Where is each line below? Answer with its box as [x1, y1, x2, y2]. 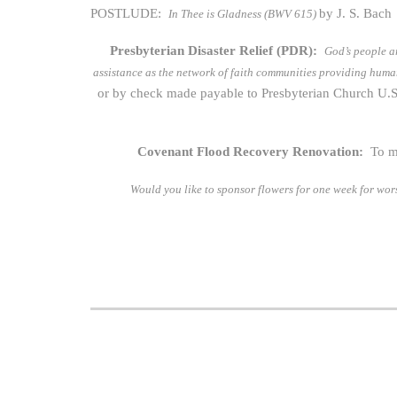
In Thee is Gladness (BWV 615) [168, 7, 319, 20]
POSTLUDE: [90, 6, 168, 20]
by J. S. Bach [319, 6, 392, 20]
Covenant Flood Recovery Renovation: [137, 144, 370, 159]
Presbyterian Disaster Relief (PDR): [109, 43, 324, 58]
